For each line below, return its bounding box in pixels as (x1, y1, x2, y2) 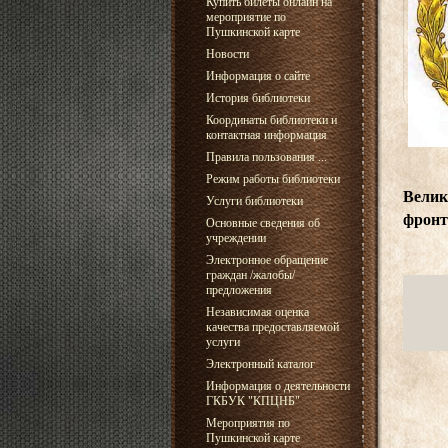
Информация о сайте (205, 69, 310, 83)
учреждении (205, 231, 266, 245)
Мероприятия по (205, 416, 290, 430)
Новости (205, 47, 249, 61)
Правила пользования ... (205, 150, 327, 164)
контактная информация (205, 128, 327, 142)
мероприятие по (205, 10, 286, 24)
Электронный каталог (205, 357, 315, 371)
